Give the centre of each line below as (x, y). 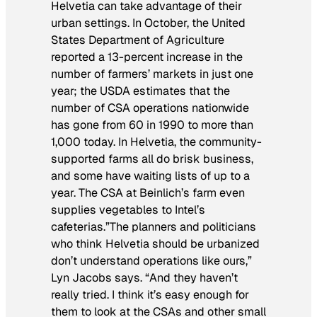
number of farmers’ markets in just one (152, 74)
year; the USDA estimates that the (140, 91)
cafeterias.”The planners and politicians (154, 226)
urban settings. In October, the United (148, 23)
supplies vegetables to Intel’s (128, 209)
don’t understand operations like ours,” (151, 260)
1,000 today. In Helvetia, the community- (156, 142)
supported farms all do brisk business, (152, 158)
